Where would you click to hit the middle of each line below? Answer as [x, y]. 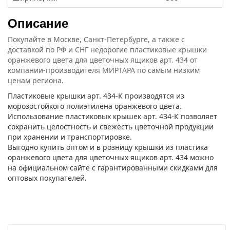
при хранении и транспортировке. [70, 137]
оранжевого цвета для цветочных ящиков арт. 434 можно [111, 158]
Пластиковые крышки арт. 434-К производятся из [96, 96]
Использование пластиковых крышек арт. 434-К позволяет [112, 117]
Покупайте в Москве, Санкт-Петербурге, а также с [96, 40]
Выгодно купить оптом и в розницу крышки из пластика [108, 147]
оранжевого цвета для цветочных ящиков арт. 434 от [103, 60]
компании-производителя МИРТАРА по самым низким [104, 70]
